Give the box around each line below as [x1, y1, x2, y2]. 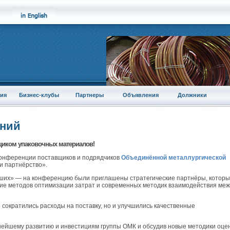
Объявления [123, 92, 159, 98]
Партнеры [75, 92, 104, 98]
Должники [177, 92, 207, 98]
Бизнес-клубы [18, 92, 59, 98]
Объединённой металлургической [121, 154, 226, 162]
